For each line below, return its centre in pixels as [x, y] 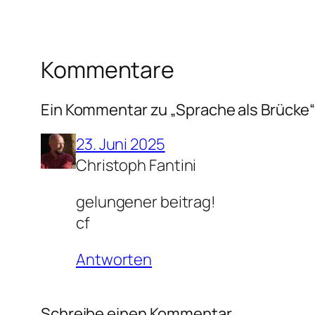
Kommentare [108, 70]
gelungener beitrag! [146, 201]
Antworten [114, 259]
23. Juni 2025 [121, 144]
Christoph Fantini [136, 165]
